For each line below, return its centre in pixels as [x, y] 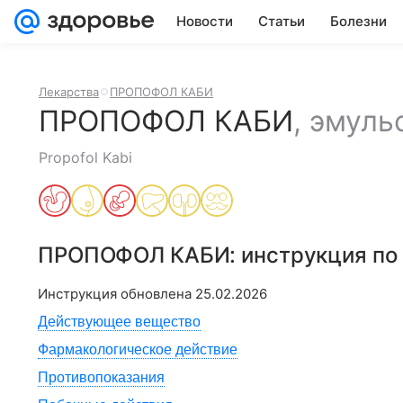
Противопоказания [101, 377]
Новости [205, 21]
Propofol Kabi [85, 157]
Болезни [358, 21]
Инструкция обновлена [116, 294]
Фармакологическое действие [138, 349]
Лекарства [69, 92]
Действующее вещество [119, 322]
